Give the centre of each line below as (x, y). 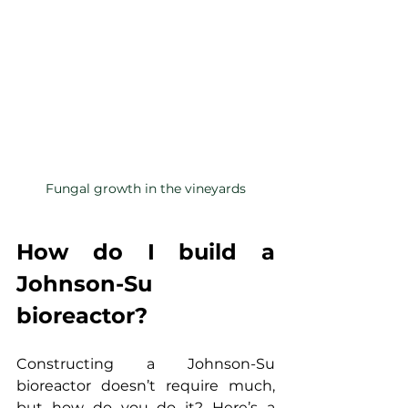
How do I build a (146, 252)
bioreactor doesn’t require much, (146, 386)
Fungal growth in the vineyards (146, 189)
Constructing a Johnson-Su (146, 364)
